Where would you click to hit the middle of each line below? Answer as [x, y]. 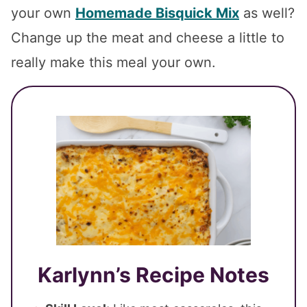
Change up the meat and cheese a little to [148, 37]
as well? [267, 13]
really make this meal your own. [113, 62]
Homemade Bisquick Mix [157, 13]
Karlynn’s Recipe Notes [153, 274]
